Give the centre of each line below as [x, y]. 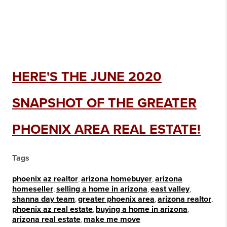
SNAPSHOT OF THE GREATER [104, 103]
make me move [112, 219]
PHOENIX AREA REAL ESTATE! [106, 129]
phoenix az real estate [52, 209]
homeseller [33, 189]
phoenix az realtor [45, 179]
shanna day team [44, 199]
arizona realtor [184, 199]
